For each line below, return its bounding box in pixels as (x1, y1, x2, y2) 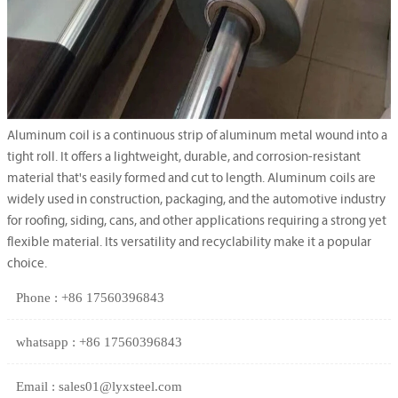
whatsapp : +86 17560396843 (16, 335, 182, 350)
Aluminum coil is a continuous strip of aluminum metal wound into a (7, 130, 387, 143)
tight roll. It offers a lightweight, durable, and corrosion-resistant (7, 151, 361, 164)
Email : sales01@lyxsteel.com (16, 379, 182, 394)
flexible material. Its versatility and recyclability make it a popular (7, 236, 371, 250)
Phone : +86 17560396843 (16, 291, 164, 306)
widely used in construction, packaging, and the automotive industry (7, 194, 386, 207)
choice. (7, 258, 47, 271)
